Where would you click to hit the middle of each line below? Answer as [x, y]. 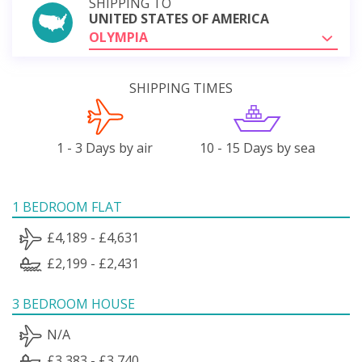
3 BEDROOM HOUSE [74, 303]
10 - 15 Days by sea [257, 147]
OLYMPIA [118, 37]
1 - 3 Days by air [105, 147]
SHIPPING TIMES [181, 88]
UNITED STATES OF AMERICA [179, 18]
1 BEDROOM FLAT [67, 206]
